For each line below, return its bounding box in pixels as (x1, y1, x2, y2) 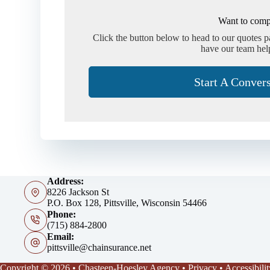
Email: (46, 231, 74, 242)
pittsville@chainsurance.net (46, 242, 151, 253)
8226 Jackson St (46, 187, 109, 197)
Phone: (46, 209, 76, 219)
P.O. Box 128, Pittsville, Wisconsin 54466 (46, 198, 207, 208)
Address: (46, 176, 84, 186)
